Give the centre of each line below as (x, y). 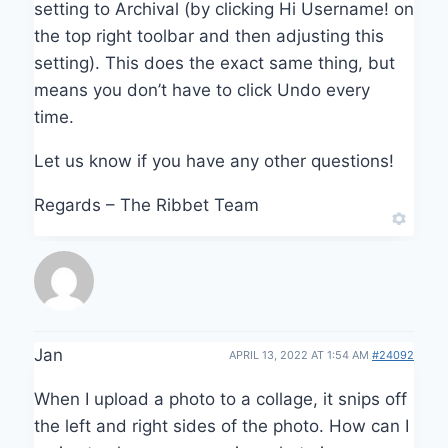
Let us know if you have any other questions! (214, 160)
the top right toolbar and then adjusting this (209, 35)
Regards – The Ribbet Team (146, 204)
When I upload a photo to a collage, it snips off (220, 398)
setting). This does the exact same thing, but (214, 62)
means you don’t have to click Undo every (202, 89)
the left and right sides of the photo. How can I (221, 425)
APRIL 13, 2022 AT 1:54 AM (300, 354)
